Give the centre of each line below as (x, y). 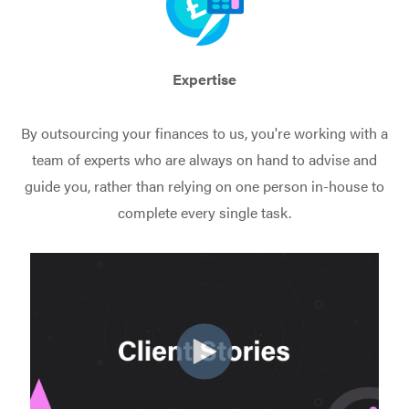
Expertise (204, 79)
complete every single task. (204, 212)
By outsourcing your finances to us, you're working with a (204, 133)
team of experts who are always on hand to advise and (204, 159)
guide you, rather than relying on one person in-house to (204, 186)
